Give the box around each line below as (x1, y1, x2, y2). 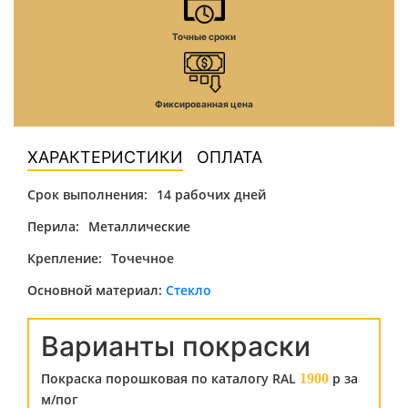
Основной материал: (27, 281, 166, 299)
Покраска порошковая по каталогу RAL (41, 370, 300, 387)
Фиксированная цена (155, 98, 253, 109)
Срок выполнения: (27, 186, 148, 203)
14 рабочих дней (157, 186, 266, 203)
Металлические (88, 218, 190, 235)
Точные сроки (172, 31, 236, 42)
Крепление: (27, 250, 102, 267)
